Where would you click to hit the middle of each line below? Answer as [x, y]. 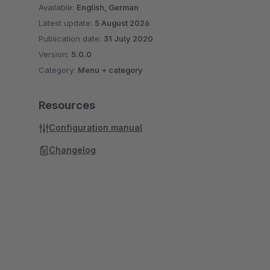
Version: [55, 54]
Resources [67, 105]
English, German [108, 7]
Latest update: [67, 23]
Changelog [72, 150]
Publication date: [71, 39]
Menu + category [110, 70]
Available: [58, 7]
